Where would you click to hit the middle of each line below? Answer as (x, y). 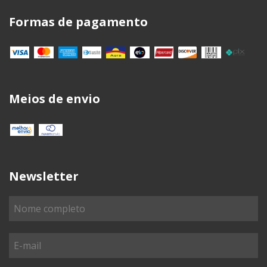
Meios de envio (55, 99)
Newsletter (44, 176)
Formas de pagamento (78, 21)
